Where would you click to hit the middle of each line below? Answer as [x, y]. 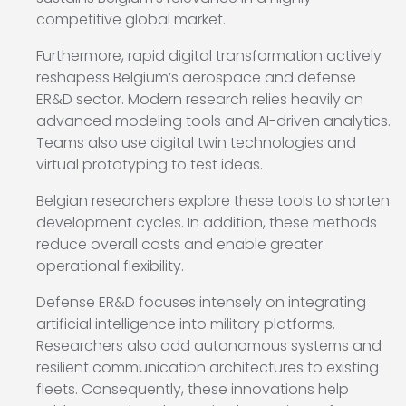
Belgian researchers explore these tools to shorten [213, 201]
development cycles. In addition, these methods [207, 223]
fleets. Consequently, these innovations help [193, 390]
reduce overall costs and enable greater [179, 245]
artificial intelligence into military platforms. [186, 324]
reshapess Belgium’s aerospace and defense [196, 78]
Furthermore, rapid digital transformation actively [209, 56]
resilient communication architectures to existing [208, 368]
